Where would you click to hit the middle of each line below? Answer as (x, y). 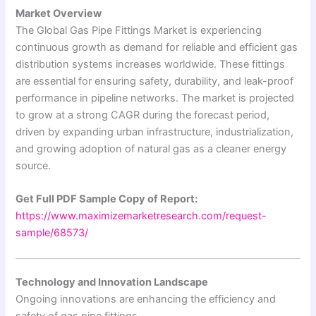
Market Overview (59, 13)
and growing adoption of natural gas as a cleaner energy (151, 148)
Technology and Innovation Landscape (112, 282)
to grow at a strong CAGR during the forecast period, (143, 115)
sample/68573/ (52, 233)
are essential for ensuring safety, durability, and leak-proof (155, 81)
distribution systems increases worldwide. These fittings (151, 64)
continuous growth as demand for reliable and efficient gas (157, 47)
